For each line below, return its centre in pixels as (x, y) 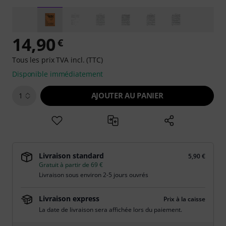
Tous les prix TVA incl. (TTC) (58, 60)
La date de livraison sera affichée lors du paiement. (110, 210)
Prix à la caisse (184, 199)
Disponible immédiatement (58, 74)
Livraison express (69, 199)
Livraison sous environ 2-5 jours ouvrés (94, 175)
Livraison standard (71, 156)
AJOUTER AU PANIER (127, 95)
